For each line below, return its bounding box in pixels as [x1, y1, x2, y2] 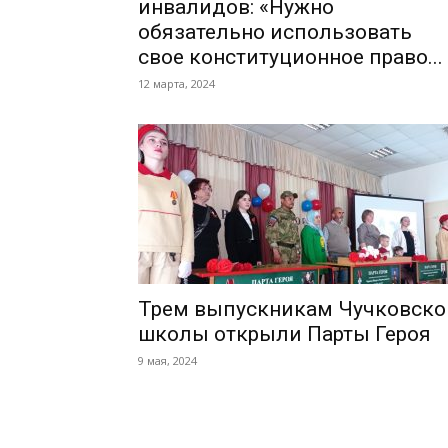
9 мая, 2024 [138, 353, 197, 368]
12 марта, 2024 [138, 76, 215, 91]
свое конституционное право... [138, 45, 443, 69]
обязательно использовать [138, 20, 412, 44]
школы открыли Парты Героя [138, 322, 431, 346]
